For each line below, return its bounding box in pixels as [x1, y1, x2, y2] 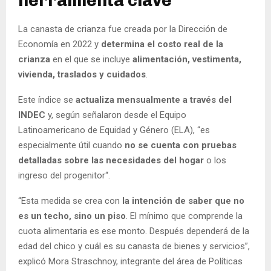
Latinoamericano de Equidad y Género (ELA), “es [18, 124, 210, 135]
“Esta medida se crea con [18, 195, 120, 206]
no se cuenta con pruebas [125, 139, 237, 151]
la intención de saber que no [120, 195, 244, 206]
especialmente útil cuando [18, 139, 125, 151]
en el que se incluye [53, 53, 132, 65]
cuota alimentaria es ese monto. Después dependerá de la [18, 225, 249, 237]
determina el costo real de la [101, 38, 223, 50]
